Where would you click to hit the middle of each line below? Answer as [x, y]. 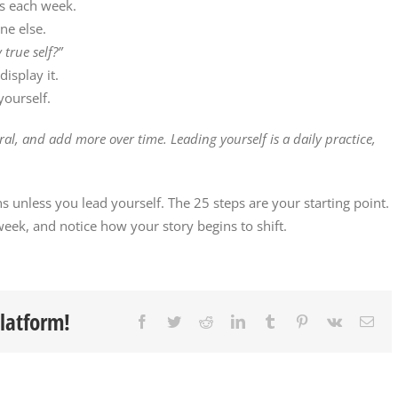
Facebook [176, 320]
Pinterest [332, 320]
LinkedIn [270, 320]
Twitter [200, 320]
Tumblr [297, 320]
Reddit [231, 320]
